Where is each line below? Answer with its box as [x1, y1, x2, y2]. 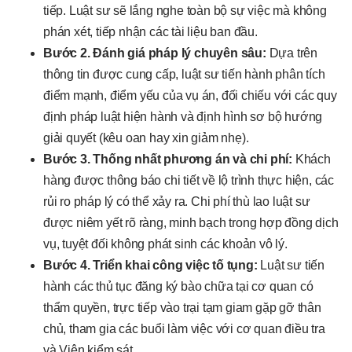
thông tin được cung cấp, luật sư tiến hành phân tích [43, 68, 325, 82]
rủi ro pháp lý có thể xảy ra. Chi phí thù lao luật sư [43, 195, 310, 209]
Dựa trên [266, 46, 318, 60]
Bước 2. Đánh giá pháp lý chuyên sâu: [43, 46, 266, 60]
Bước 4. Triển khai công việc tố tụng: [43, 258, 258, 273]
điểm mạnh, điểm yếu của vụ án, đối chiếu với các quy [43, 89, 337, 103]
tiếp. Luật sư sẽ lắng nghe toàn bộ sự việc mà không [43, 4, 327, 18]
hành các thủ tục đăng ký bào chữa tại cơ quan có [43, 280, 313, 294]
